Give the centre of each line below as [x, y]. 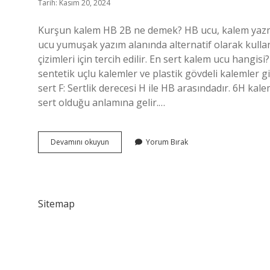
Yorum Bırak [167, 142]
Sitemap [56, 204]
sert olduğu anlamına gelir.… [102, 102]
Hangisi [121, 174]
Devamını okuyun [80, 142]
